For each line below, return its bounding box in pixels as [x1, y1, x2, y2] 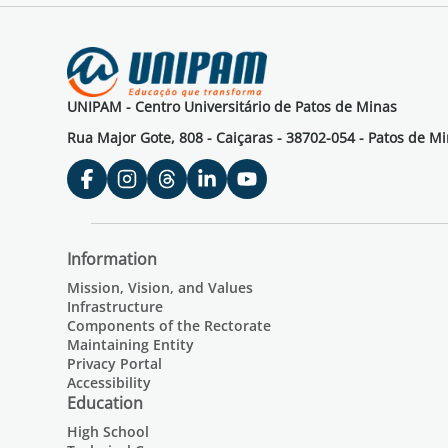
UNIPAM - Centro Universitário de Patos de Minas [67, 97, 398, 116]
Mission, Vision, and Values [67, 278, 254, 297]
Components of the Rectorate [67, 316, 272, 335]
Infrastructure [67, 297, 164, 316]
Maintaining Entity [67, 335, 195, 354]
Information [67, 248, 158, 270]
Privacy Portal [67, 354, 163, 373]
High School [67, 422, 150, 441]
